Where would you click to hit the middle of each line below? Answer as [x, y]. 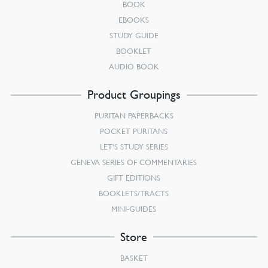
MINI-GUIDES [134, 208]
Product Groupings [134, 94]
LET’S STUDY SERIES [134, 146]
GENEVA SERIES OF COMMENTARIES [134, 162]
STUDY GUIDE [134, 35]
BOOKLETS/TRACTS [134, 193]
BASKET [134, 258]
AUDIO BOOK [134, 66]
